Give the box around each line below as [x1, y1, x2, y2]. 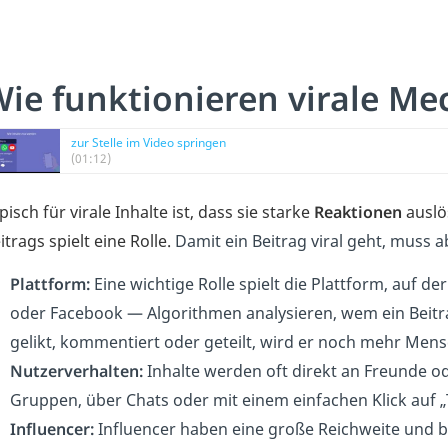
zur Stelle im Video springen [71, 134, 226, 151]
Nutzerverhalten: [10, 360, 143, 382]
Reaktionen [314, 201, 402, 223]
